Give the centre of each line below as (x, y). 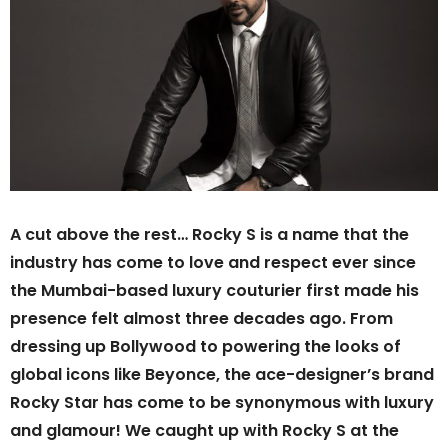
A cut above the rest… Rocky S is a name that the (209, 235)
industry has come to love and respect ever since (213, 263)
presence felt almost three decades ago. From (201, 319)
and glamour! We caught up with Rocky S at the (204, 431)
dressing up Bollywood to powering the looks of (205, 347)
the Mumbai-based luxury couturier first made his (214, 291)
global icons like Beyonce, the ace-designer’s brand (222, 375)
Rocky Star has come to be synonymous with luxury (222, 403)
